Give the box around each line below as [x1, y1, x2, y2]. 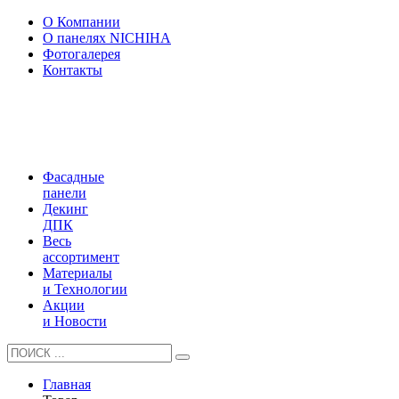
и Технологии [43, 281, 127, 297]
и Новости [43, 313, 107, 329]
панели [43, 185, 86, 200]
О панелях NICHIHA [43, 30, 171, 45]
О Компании [43, 14, 120, 29]
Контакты [43, 62, 102, 77]
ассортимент [43, 249, 119, 265]
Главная [43, 377, 91, 392]
